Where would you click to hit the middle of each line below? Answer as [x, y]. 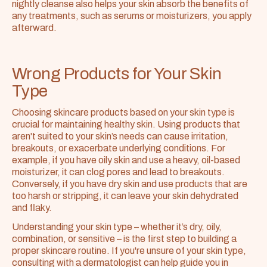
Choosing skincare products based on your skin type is [123, 112]
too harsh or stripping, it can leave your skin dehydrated [125, 196]
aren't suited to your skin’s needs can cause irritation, [120, 136]
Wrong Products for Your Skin [117, 73]
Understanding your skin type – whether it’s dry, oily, [117, 227]
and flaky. [32, 208]
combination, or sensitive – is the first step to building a [124, 239]
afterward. [34, 28]
